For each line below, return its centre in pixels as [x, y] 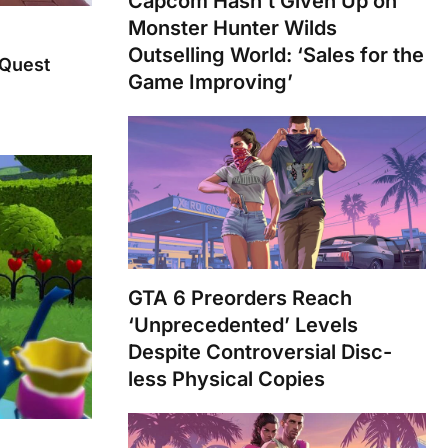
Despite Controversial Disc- [260, 351]
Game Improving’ [210, 81]
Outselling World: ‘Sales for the [276, 54]
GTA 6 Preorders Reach [240, 297]
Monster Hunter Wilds [232, 27]
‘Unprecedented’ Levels [243, 324]
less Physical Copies [226, 378]
